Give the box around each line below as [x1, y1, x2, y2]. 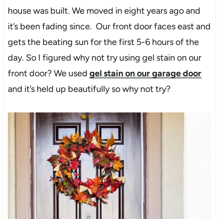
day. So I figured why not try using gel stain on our [7, 52, 201, 63]
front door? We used [7, 67, 89, 79]
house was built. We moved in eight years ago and [7, 5, 200, 16]
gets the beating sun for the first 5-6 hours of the [7, 36, 199, 47]
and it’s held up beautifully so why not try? [7, 83, 171, 94]
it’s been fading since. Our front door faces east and [7, 21, 211, 32]
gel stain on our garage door [89, 67, 201, 79]
